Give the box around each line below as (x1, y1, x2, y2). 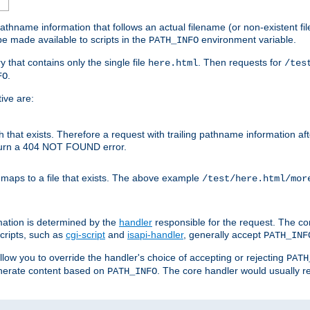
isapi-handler (127, 229, 183, 241)
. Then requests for (198, 57, 284, 69)
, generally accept (183, 229, 264, 241)
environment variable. (199, 34, 296, 46)
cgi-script (66, 229, 105, 241)
